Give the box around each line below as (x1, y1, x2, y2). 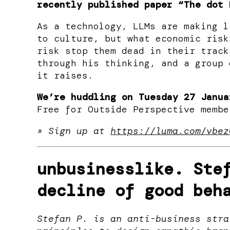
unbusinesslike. (37, 158, 183, 180)
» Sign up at (37, 124, 110, 137)
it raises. (37, 69, 93, 82)
